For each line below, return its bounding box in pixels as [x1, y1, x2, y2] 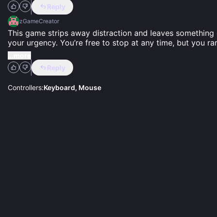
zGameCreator [19, 17, 59, 25]
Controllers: [8, 83, 44, 92]
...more [8, 51, 31, 60]
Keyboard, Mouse [44, 83, 101, 92]
